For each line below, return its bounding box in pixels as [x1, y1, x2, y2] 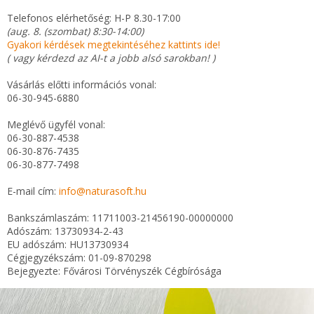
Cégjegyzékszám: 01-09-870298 [7, 251, 151, 264]
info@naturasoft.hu [59, 184, 146, 198]
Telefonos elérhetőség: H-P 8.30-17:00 [7, 11, 181, 25]
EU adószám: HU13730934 [7, 238, 128, 251]
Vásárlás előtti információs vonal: [7, 78, 156, 91]
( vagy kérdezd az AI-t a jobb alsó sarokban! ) [7, 51, 215, 64]
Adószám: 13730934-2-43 [7, 224, 123, 238]
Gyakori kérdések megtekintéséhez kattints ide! [7, 38, 220, 51]
